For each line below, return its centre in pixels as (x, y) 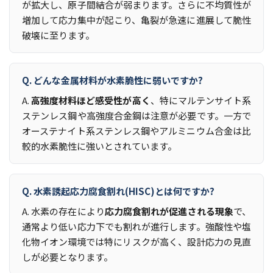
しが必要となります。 (67, 257)
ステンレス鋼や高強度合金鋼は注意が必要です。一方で (136, 115)
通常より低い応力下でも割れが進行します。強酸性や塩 (136, 226)
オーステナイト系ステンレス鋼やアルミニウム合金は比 (136, 130)
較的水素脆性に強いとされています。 (99, 146)
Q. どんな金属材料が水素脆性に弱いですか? (112, 80)
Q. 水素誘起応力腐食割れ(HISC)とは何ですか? (118, 191)
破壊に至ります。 (58, 35)
